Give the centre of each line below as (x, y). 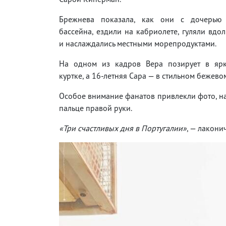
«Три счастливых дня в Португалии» (123, 128)
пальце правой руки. (96, 108)
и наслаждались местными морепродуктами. (138, 43)
